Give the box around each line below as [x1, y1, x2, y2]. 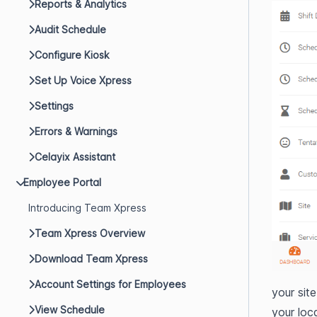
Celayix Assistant [35, 151, 115, 163]
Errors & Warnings [35, 125, 117, 137]
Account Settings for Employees [35, 278, 186, 290]
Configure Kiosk [35, 49, 110, 61]
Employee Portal [23, 176, 101, 188]
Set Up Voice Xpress [35, 74, 132, 86]
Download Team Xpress [35, 253, 148, 265]
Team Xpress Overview [35, 227, 145, 239]
